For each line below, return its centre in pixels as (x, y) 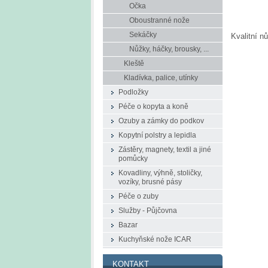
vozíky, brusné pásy (150, 182)
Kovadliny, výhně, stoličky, (160, 173)
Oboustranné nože (159, 20)
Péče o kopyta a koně (153, 106)
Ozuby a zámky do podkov (161, 121)
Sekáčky (143, 35)
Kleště (134, 63)
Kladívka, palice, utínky (161, 78)
